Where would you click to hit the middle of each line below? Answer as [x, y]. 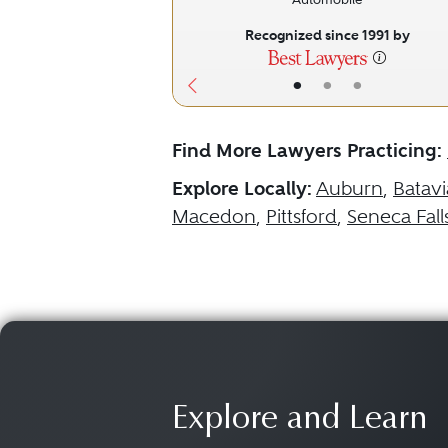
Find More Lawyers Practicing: [307, 150]
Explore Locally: [242, 188]
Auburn [349, 188]
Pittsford [301, 216]
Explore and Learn [300, 420]
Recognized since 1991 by [327, 35]
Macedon [214, 216]
